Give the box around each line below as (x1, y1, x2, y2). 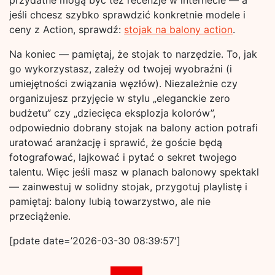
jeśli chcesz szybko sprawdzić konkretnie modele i (9, 9, 246, 21)
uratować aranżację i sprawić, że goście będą (9, 136, 222, 149)
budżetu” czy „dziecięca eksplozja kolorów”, (9, 107, 215, 119)
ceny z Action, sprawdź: (9, 23, 124, 36)
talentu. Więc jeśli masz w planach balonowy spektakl (9, 166, 259, 178)
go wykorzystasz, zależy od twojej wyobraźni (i (9, 63, 232, 75)
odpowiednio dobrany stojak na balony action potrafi (9, 122, 258, 134)
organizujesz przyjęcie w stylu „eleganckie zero (9, 92, 230, 104)
